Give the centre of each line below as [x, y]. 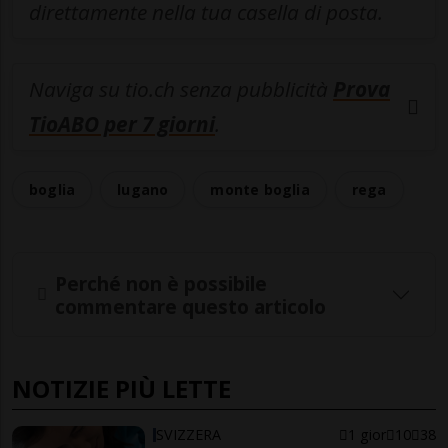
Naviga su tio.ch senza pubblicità [181, 89]
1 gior [366, 435]
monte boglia [260, 190]
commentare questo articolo [190, 306]
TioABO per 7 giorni [122, 124]
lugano [143, 190]
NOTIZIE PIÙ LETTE [121, 389]
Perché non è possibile [161, 283]
